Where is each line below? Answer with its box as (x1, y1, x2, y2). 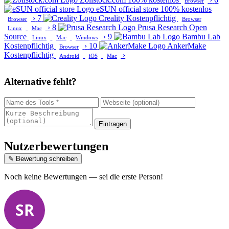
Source (4, 32, 29, 41)
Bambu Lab (182, 32, 221, 41)
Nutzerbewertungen (4, 139, 108, 153)
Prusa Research (137, 23, 187, 32)
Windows (75, 34, 98, 41)
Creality (99, 14, 125, 23)
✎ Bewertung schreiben (8, 154, 78, 163)
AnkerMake (167, 41, 207, 51)
